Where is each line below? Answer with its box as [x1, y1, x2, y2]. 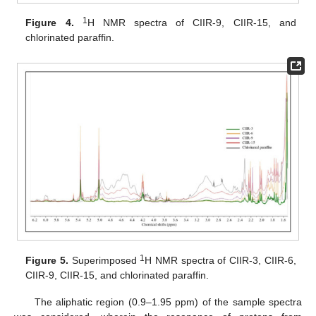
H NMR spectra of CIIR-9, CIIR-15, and [87, 17, 296, 29]
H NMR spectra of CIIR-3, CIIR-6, [145, 254, 296, 266]
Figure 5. [25, 254, 69, 266]
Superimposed [68, 254, 140, 266]
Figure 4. [25, 17, 74, 29]
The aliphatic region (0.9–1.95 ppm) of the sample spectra [34, 296, 302, 308]
